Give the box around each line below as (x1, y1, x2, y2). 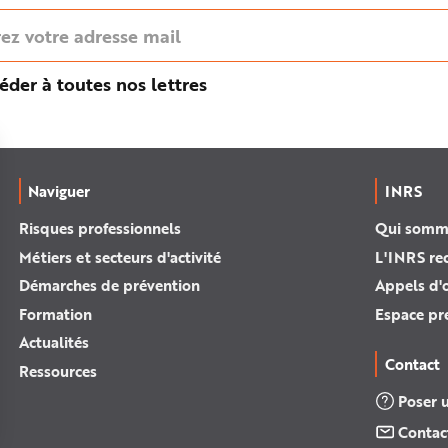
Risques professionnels (18, 217, 181, 239)
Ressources (18, 359, 97, 382)
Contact (384, 352, 440, 375)
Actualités (18, 331, 89, 353)
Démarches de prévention (18, 274, 200, 296)
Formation (18, 302, 92, 325)
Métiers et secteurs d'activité (18, 245, 221, 268)
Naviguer (28, 180, 91, 202)
